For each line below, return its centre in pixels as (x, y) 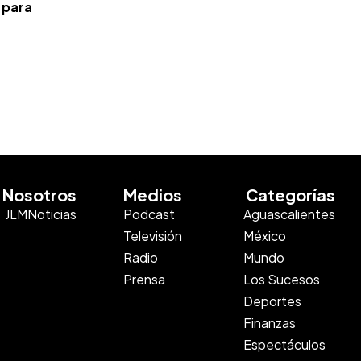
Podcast (149, 214)
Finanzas (270, 322)
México (265, 235)
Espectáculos (284, 344)
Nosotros (40, 194)
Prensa (145, 279)
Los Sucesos (282, 279)
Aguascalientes (289, 214)
